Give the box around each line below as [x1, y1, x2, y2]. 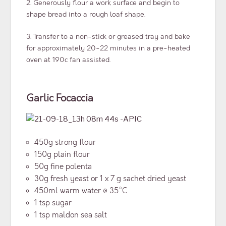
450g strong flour [34, 137, 96, 147]
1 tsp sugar [34, 198, 72, 208]
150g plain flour [34, 149, 90, 159]
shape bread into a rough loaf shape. [26, 10, 146, 19]
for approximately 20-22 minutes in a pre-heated [26, 44, 191, 53]
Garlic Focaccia [26, 92, 94, 105]
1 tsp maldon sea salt [34, 210, 107, 220]
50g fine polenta [34, 161, 92, 172]
